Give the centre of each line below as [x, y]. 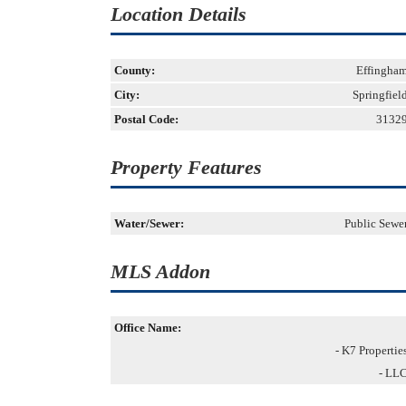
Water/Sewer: [149, 223]
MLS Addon [160, 271]
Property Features [186, 167]
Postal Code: [146, 119]
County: [135, 70]
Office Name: [148, 328]
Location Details [179, 14]
